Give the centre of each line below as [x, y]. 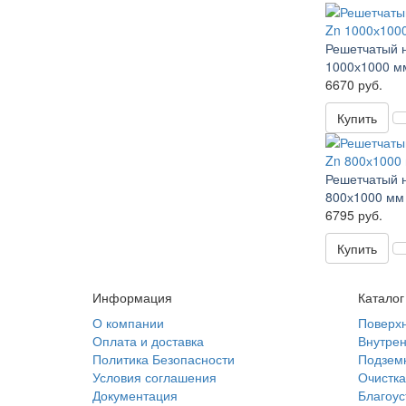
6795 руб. [354, 215]
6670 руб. [354, 84]
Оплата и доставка [148, 341]
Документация [135, 395]
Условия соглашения [155, 377]
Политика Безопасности [164, 359]
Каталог [381, 297]
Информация [132, 297]
